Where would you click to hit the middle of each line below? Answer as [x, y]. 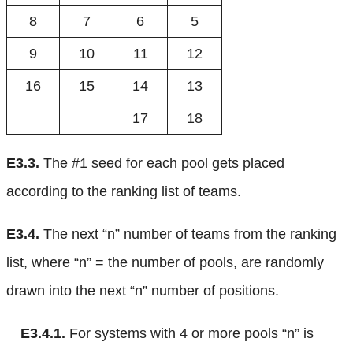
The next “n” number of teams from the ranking [188, 234]
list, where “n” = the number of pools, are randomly [165, 262]
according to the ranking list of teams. [124, 191]
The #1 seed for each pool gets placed [162, 163]
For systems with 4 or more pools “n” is [190, 333]
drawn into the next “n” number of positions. [143, 290]
